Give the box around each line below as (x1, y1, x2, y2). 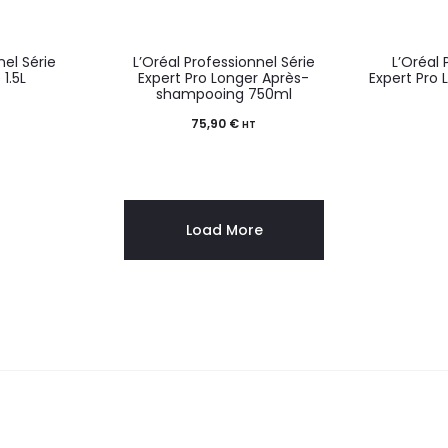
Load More (185, 219, 263, 240)
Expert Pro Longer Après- (138, 67, 310, 88)
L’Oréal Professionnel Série (132, 51, 315, 72)
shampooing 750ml (155, 83, 292, 104)
